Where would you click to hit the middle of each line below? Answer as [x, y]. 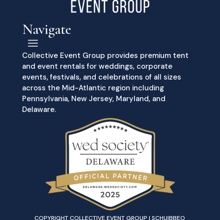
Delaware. [39, 110]
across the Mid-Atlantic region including [93, 88]
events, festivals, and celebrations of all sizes [101, 77]
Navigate [46, 29]
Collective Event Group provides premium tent [105, 56]
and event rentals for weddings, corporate [97, 67]
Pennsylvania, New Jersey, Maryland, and [94, 99]
